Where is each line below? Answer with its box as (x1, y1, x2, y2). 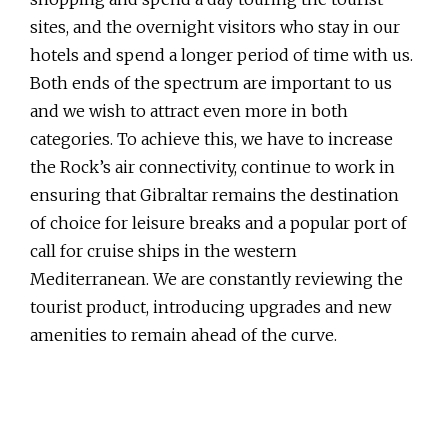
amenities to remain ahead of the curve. (30, 325, 337, 346)
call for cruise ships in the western (30, 241, 297, 262)
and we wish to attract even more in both (30, 101, 348, 122)
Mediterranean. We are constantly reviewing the (30, 269, 403, 290)
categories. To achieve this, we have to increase (30, 129, 393, 150)
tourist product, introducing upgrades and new (30, 297, 391, 318)
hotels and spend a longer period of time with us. (30, 45, 413, 66)
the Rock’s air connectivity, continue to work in (30, 157, 395, 178)
